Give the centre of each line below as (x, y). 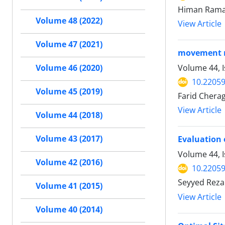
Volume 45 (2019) (69, 92)
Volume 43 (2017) (69, 139)
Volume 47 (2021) (69, 44)
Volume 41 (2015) (69, 186)
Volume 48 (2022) (69, 21)
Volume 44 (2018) (69, 115)
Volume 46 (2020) (69, 68)
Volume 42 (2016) (69, 162)
